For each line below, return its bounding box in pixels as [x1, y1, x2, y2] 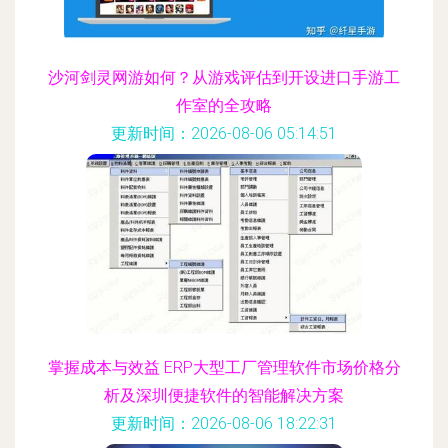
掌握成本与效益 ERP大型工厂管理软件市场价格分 [47, 358, 401, 377]
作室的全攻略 [176, 96, 272, 115]
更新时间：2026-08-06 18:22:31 [111, 414, 337, 433]
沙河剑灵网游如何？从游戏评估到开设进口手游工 [48, 68, 400, 87]
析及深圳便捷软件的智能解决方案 [104, 386, 344, 405]
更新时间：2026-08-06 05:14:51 [111, 124, 337, 143]
